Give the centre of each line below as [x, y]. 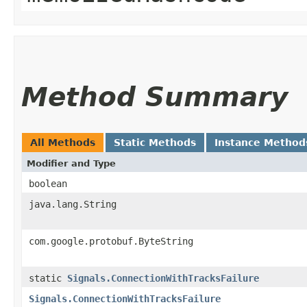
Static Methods [155, 142]
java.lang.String [73, 204]
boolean [48, 183]
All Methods [63, 142]
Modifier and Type [71, 163]
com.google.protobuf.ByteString [111, 241]
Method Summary [155, 97]
